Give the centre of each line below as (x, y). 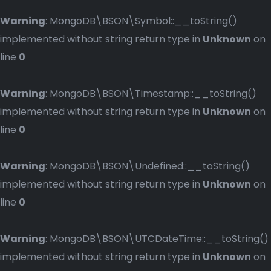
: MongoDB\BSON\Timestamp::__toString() (151, 93)
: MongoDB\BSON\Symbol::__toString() (141, 21)
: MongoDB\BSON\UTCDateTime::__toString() (157, 239)
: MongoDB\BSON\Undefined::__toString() (148, 166)
